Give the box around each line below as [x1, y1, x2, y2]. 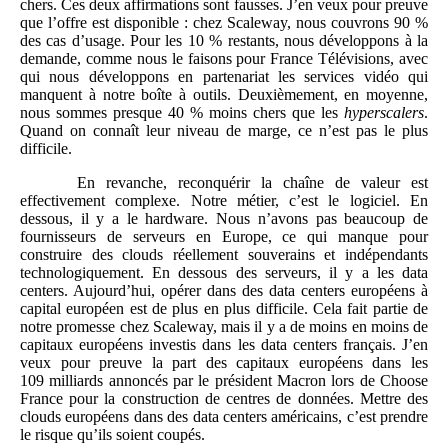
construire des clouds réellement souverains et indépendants [20, 246, 428, 264]
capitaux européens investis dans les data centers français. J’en [20, 336, 428, 354]
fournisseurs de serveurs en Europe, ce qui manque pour [20, 228, 428, 246]
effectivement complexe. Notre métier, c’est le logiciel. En [20, 192, 428, 210]
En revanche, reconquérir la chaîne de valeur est [76, 174, 428, 192]
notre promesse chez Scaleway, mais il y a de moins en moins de [20, 318, 428, 336]
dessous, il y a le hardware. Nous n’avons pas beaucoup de [20, 210, 428, 228]
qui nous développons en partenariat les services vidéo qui [20, 68, 428, 86]
